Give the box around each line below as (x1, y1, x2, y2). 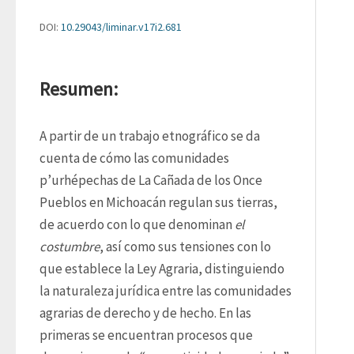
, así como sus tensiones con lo (100, 238, 271, 255)
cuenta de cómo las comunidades (40, 149, 229, 167)
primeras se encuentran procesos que (40, 326, 253, 344)
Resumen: (40, 77, 118, 101)
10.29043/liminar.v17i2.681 (61, 20, 182, 34)
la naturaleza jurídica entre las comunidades (40, 282, 292, 299)
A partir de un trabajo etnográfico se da (40, 127, 260, 145)
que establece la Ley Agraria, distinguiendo (40, 260, 284, 277)
